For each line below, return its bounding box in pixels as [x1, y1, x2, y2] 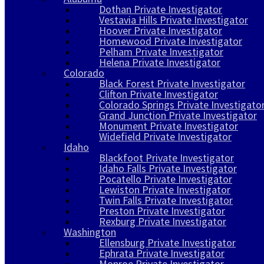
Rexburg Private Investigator [99, 214, 226, 228]
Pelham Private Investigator [99, 44, 223, 58]
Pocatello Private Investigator [99, 171, 232, 186]
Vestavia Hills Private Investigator [99, 12, 248, 27]
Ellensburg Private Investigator [99, 235, 236, 249]
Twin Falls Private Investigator [99, 193, 233, 207]
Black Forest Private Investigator [99, 76, 245, 90]
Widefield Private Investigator [99, 129, 232, 143]
